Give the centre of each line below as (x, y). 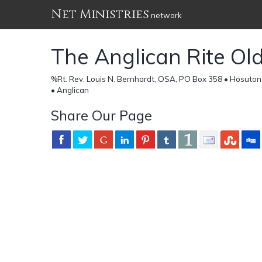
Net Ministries (100, 14)
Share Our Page (101, 115)
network (166, 15)
